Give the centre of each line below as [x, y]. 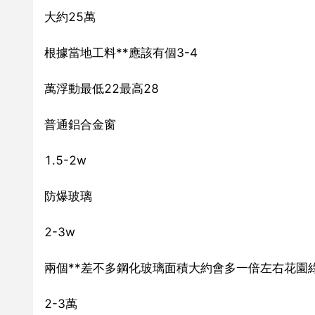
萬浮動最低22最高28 [102, 88]
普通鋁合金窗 [80, 124]
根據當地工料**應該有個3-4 [121, 52]
